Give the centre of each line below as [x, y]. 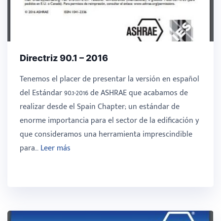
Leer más [55, 148]
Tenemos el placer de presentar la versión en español [110, 79]
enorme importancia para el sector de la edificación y [109, 121]
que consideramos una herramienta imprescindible [106, 135]
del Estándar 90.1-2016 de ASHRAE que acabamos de [104, 93]
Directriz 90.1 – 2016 [64, 58]
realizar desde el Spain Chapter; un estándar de [100, 107]
